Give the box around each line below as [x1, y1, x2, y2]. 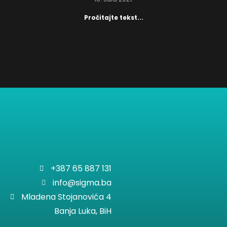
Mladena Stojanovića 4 [21, 191, 111, 203]
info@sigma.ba [52, 177, 111, 189]
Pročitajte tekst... [84, 13, 143, 22]
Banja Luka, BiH [54, 205, 111, 217]
